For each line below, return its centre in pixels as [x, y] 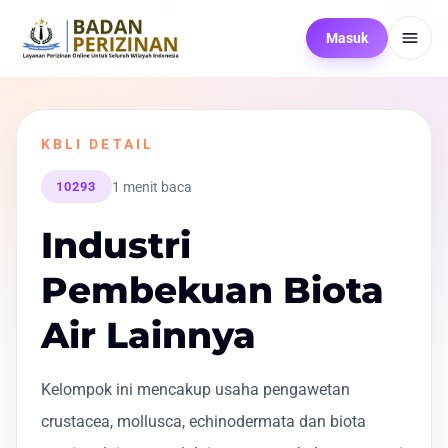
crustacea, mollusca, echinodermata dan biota [203, 422]
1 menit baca [151, 186]
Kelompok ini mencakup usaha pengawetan [195, 390]
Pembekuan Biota [212, 290]
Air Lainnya [148, 335]
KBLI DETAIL [97, 144]
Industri [116, 245]
